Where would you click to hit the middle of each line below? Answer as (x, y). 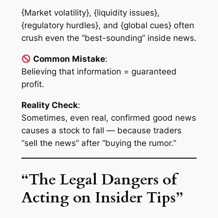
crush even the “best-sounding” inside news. (109, 38)
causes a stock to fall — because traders (101, 130)
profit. (33, 84)
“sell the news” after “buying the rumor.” (99, 143)
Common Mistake (69, 59)
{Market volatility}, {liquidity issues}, (90, 13)
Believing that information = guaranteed (99, 72)
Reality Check (49, 105)
